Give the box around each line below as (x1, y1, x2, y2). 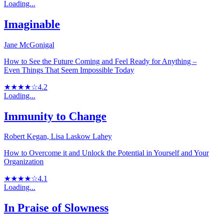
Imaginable (4, 17, 60, 31)
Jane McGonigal (4, 40, 54, 49)
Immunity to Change (4, 109, 107, 123)
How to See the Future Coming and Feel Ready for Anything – (4, 57, 197, 65)
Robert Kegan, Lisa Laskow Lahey (4, 132, 112, 141)
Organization (4, 157, 44, 166)
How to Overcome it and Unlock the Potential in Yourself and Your (4, 149, 209, 157)
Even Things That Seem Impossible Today (4, 65, 134, 74)
